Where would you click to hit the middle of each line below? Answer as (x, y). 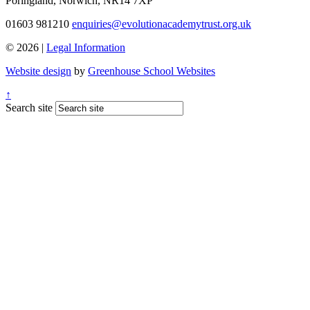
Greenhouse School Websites (152, 71)
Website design (38, 71)
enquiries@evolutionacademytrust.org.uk (162, 24)
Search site (29, 107)
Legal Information (86, 47)
